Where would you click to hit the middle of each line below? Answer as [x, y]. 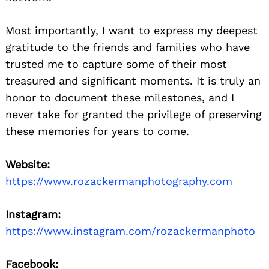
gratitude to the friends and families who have [128, 47]
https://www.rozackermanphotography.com [119, 181]
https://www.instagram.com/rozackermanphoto [130, 231]
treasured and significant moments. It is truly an [133, 81]
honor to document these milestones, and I [120, 98]
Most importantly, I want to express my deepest [131, 31]
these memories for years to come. [97, 131]
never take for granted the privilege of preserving [134, 115]
